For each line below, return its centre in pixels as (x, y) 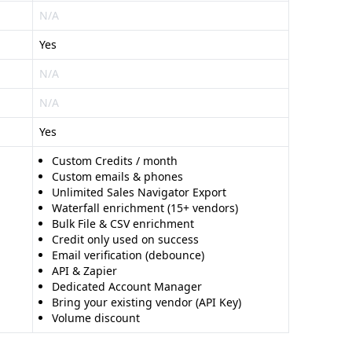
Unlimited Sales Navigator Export (139, 192)
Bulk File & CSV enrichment (123, 224)
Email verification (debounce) (128, 255)
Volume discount (96, 318)
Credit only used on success (125, 239)
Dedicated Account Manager (127, 286)
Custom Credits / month (115, 161)
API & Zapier (84, 271)
